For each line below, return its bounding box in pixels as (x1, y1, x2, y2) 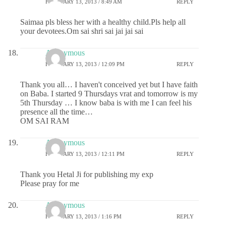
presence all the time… (20, 107, 93, 116)
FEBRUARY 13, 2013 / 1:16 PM (45, 213, 122, 219)
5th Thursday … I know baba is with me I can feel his (20, 98, 192, 107)
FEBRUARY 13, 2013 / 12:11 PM (45, 150, 125, 157)
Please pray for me (20, 179, 79, 188)
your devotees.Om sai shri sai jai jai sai (20, 27, 143, 35)
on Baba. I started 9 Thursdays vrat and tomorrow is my (20, 89, 198, 98)
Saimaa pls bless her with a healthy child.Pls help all (20, 18, 186, 26)
